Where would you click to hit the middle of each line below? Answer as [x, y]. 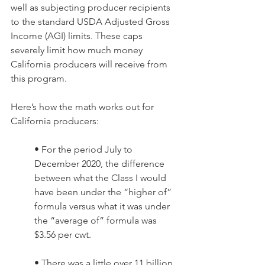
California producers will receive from [90, 64]
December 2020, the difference [101, 164]
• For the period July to [85, 149]
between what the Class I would [101, 178]
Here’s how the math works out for [83, 107]
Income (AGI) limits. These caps [78, 36]
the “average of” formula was [97, 220]
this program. [39, 78]
